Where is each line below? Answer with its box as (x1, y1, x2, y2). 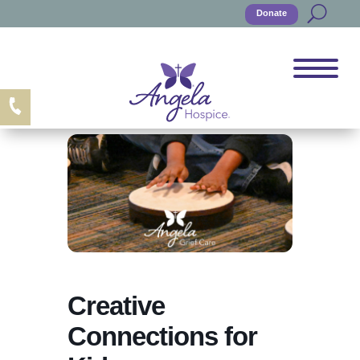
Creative (67, 291, 165, 321)
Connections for (67, 321, 257, 352)
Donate (256, 8, 287, 18)
